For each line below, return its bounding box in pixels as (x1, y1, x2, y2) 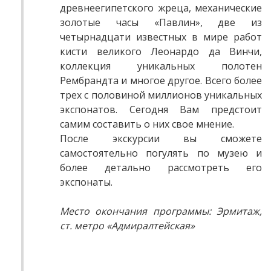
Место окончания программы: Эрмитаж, (60, 204, 262, 218)
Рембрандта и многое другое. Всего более (60, 74, 262, 88)
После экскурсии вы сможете (60, 132, 262, 146)
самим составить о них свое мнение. (60, 117, 234, 131)
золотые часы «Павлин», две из (60, 16, 262, 30)
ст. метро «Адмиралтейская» (60, 219, 195, 233)
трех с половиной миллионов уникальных (60, 88, 262, 102)
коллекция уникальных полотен (60, 59, 262, 73)
